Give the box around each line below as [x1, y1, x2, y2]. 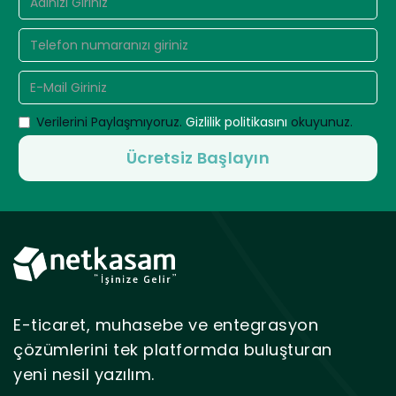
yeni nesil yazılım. [13, 363, 155, 386]
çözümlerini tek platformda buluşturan [13, 339, 332, 362]
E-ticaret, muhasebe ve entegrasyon [13, 314, 318, 337]
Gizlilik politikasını [185, 113, 287, 132]
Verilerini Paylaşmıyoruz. [35, 113, 186, 132]
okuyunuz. [286, 113, 353, 132]
